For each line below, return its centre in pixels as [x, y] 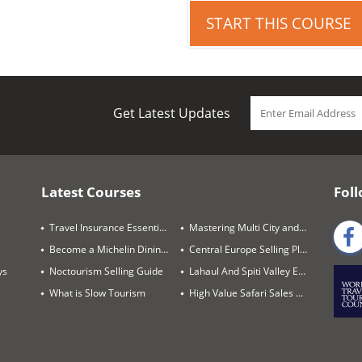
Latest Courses [91, 192]
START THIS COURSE [281, 24]
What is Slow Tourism [98, 293]
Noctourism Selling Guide [107, 271]
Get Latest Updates [172, 114]
